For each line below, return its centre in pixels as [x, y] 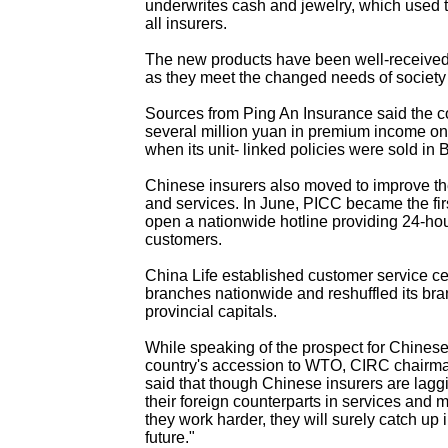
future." [170, 437]
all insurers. [186, 23]
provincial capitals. [211, 311]
